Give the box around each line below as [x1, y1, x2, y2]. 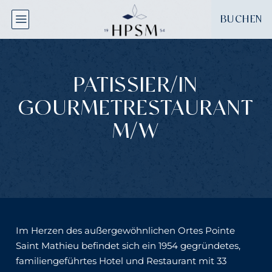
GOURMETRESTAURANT [18, 97, 254, 120]
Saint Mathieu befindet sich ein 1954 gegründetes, [16, 240, 240, 251]
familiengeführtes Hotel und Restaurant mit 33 [16, 256, 226, 267]
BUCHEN [220, 14, 263, 25]
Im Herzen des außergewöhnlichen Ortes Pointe [16, 225, 235, 236]
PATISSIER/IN [73, 73, 199, 97]
